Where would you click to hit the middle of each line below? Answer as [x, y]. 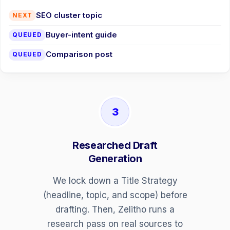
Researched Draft [115, 145]
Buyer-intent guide [81, 35]
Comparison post [79, 54]
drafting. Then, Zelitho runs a [115, 209]
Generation [115, 158]
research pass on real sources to [115, 224]
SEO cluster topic [69, 15]
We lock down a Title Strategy [115, 180]
